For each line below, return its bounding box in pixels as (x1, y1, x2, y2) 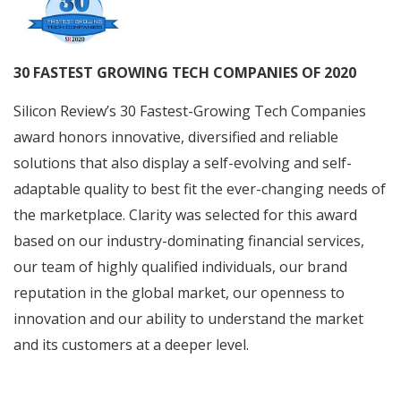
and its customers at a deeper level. (13, 335, 249, 355)
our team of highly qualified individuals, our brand (13, 257, 347, 277)
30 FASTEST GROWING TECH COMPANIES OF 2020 (13, 62, 360, 82)
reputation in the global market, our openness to (13, 283, 345, 303)
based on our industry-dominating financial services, (13, 231, 364, 252)
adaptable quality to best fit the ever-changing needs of (13, 179, 386, 200)
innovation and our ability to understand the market (13, 309, 363, 329)
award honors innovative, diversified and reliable (13, 127, 338, 148)
